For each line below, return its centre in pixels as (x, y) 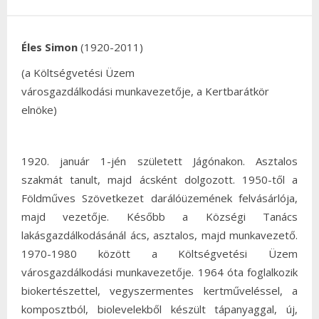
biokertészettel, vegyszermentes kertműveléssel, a (159, 291)
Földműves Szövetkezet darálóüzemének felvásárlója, (159, 198)
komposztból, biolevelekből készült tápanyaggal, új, (159, 309)
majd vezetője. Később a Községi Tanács (159, 216)
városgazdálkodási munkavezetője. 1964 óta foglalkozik (159, 272)
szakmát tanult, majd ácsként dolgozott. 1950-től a (159, 179)
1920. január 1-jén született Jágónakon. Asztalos (159, 161)
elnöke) (39, 110)
